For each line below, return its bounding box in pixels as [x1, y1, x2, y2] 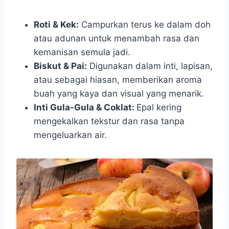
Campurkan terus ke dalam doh [79, 19, 211, 30]
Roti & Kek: [34, 19, 79, 30]
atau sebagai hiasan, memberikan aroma [34, 75, 202, 85]
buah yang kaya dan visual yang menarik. [34, 88, 204, 99]
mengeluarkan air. [34, 130, 107, 140]
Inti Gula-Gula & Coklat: [34, 102, 136, 112]
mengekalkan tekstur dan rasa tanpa [34, 116, 185, 126]
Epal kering [136, 102, 181, 112]
